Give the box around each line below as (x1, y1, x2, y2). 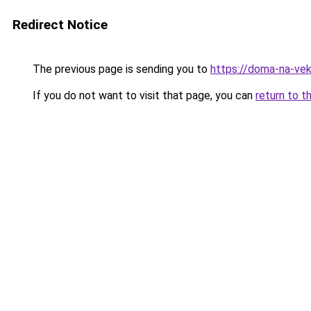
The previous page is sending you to (30, 62, 210, 76)
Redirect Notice (12, 17, 108, 33)
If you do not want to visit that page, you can (30, 89, 255, 102)
